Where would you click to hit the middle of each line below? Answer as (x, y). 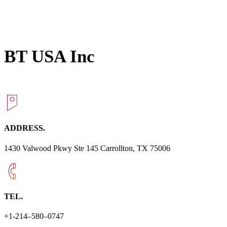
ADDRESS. (25, 128)
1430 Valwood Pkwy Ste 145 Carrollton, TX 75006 (87, 148)
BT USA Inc (49, 56)
